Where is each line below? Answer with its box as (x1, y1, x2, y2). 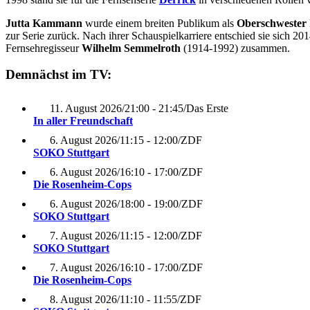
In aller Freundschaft (33, 115, 133, 127)
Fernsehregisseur (6, 42, 82, 54)
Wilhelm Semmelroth (82, 42, 181, 54)
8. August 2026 (50, 293, 117, 306)
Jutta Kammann (6, 17, 82, 29)
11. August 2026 (50, 102, 122, 115)
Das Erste (186, 102, 228, 115)
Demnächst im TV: (6, 67, 111, 82)
